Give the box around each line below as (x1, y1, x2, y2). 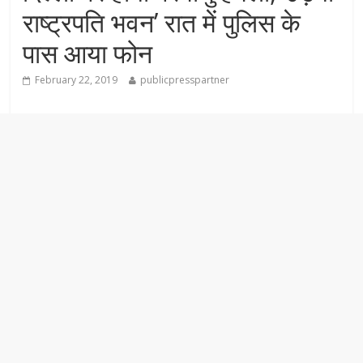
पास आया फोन (23, 36, 153, 70)
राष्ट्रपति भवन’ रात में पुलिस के (23, 5, 301, 40)
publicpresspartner (140, 73, 230, 87)
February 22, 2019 (35, 73, 118, 87)
